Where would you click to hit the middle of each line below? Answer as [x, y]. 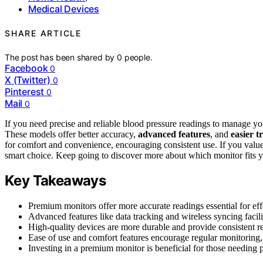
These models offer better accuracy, [71, 134]
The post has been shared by [61, 57]
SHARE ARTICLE [43, 33]
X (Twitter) [28, 80]
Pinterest [25, 91]
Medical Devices [64, 9]
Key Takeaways [55, 181]
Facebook [26, 68]
